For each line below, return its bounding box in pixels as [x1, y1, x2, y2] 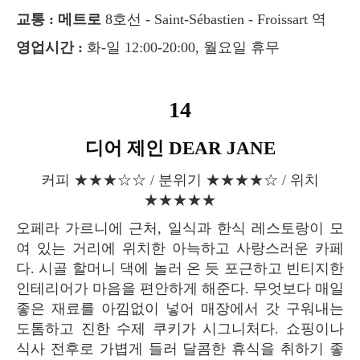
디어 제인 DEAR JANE [103, 138, 276, 159]
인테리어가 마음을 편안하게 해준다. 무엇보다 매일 [16, 280, 344, 297]
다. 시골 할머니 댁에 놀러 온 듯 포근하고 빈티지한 [16, 260, 344, 277]
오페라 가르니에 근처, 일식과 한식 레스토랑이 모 [16, 220, 31, 237]
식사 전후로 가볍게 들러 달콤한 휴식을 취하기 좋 [16, 341, 344, 358]
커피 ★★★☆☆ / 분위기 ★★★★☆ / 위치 [41, 172, 55, 189]
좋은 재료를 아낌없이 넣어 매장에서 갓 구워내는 [16, 301, 344, 317]
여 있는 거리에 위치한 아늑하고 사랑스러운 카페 [16, 240, 344, 257]
